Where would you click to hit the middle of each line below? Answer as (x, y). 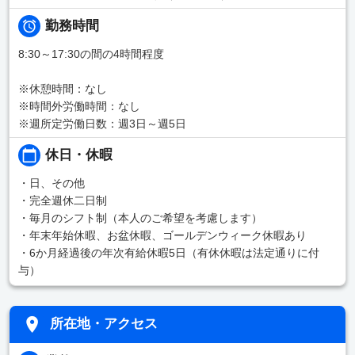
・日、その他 (51, 183)
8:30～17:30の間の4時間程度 (91, 54)
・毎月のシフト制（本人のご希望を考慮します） (140, 218)
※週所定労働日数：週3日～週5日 (102, 124)
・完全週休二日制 (62, 201)
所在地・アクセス (104, 324)
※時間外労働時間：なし (79, 107)
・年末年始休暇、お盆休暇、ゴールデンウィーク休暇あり (162, 236)
